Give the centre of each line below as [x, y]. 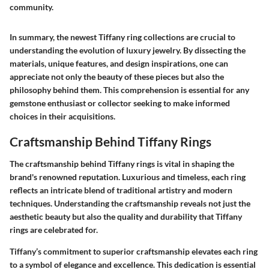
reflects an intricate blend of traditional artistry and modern [121, 190]
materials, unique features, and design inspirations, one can [119, 63]
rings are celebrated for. [54, 230]
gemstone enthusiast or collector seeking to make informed [120, 103]
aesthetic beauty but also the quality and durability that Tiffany [126, 217]
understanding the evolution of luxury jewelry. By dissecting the [128, 50]
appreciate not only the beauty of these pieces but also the [117, 76]
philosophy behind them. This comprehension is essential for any [129, 89]
